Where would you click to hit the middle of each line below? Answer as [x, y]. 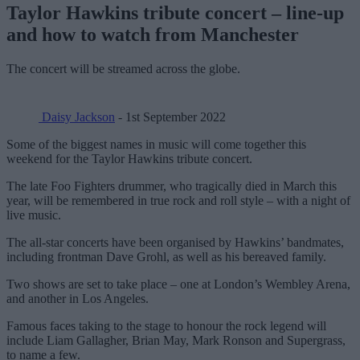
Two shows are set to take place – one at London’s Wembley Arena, [178, 284]
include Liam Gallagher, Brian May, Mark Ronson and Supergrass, [176, 340]
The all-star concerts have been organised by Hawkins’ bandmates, [175, 242]
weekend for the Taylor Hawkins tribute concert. [129, 158]
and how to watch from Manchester [153, 34]
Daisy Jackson [77, 117]
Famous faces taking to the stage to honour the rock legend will [166, 325]
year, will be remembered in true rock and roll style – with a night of [178, 200]
